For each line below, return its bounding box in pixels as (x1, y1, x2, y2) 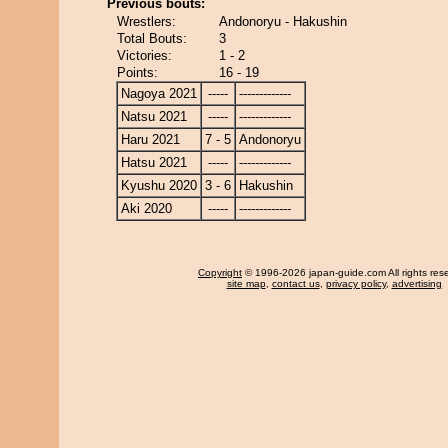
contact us (271, 278, 320, 289)
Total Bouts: (117, 31, 187, 46)
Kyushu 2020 (121, 178, 197, 193)
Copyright (198, 267, 242, 278)
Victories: (117, 48, 172, 63)
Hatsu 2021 (121, 155, 187, 170)
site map (226, 278, 266, 289)
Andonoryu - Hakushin (219, 14, 347, 29)
